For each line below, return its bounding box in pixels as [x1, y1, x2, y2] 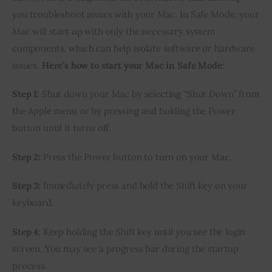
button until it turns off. [12, 122, 112, 134]
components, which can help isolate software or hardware [12, 42, 255, 54]
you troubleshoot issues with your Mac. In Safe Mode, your [12, 8, 259, 20]
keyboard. [12, 197, 54, 209]
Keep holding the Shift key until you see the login [40, 225, 246, 237]
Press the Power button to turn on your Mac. [40, 151, 232, 163]
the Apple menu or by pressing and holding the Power [12, 105, 236, 117]
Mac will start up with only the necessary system [12, 25, 215, 37]
